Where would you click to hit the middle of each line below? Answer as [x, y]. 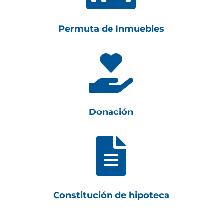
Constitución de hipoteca [111, 195]
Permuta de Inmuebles [111, 29]
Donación [111, 112]
